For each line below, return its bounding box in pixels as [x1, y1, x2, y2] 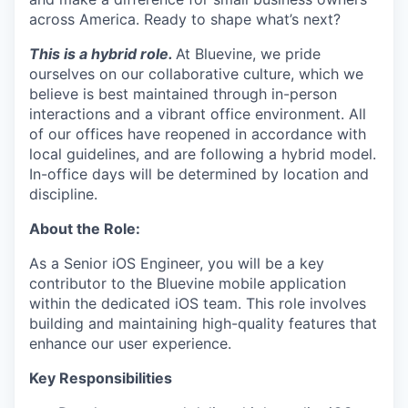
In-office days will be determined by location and [29, 165, 369, 183]
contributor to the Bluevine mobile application [29, 274, 346, 292]
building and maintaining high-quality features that [29, 314, 377, 332]
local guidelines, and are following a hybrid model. [29, 145, 376, 163]
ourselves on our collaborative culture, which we [29, 65, 363, 83]
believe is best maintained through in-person [29, 85, 337, 103]
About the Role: [29, 219, 140, 238]
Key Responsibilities [29, 369, 172, 387]
